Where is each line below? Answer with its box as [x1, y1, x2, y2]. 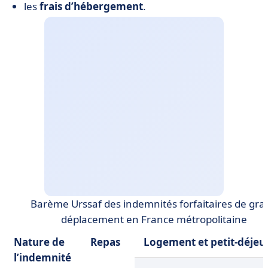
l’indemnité [14, 251, 71, 264]
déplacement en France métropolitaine [60, 212, 247, 226]
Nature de [14, 235, 65, 249]
